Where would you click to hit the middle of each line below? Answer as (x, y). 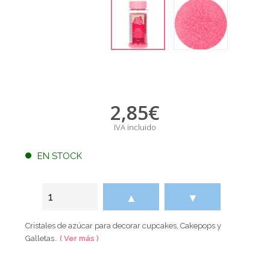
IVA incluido (135, 127)
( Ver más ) (80, 238)
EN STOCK (60, 156)
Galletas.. (43, 238)
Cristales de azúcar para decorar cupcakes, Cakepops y (124, 225)
